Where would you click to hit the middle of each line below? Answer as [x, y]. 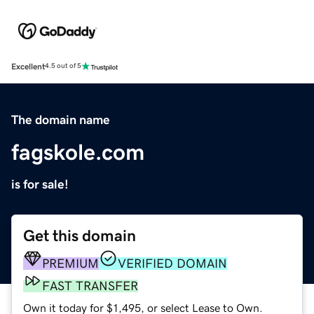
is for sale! [40, 184]
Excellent [28, 66]
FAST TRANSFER [90, 286]
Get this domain [80, 235]
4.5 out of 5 [63, 66]
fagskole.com [78, 152]
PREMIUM [70, 263]
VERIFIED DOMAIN [172, 263]
